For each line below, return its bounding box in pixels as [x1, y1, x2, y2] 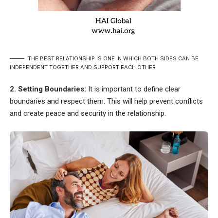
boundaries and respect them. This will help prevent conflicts [10, 96, 203, 106]
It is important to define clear [86, 84, 181, 93]
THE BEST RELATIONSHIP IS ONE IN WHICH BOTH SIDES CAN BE [28, 54, 199, 62]
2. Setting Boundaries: [10, 84, 86, 93]
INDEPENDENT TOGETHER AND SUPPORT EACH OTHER [10, 63, 156, 71]
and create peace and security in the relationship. [10, 109, 166, 118]
